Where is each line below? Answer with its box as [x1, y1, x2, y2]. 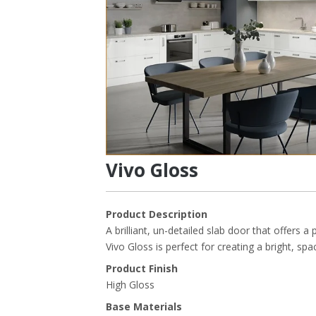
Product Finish [106, 262, 178, 276]
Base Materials [106, 300, 182, 314]
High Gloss [106, 278, 154, 292]
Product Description [106, 207, 207, 221]
